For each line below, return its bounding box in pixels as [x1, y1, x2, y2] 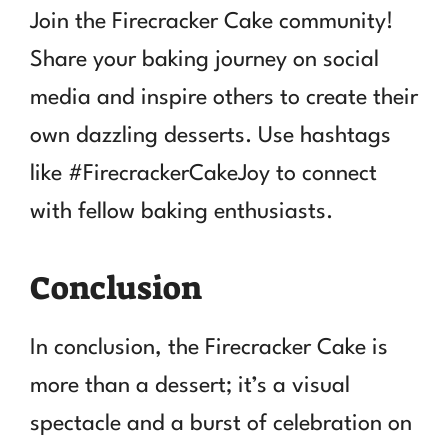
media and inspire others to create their [30, 86, 418, 109]
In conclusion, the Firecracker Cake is [30, 336, 388, 359]
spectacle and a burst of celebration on [30, 412, 412, 435]
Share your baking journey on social [30, 48, 379, 71]
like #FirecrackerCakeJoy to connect [30, 162, 377, 185]
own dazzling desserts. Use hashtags [30, 124, 391, 147]
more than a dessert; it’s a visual [30, 374, 350, 397]
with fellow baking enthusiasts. [30, 200, 333, 223]
